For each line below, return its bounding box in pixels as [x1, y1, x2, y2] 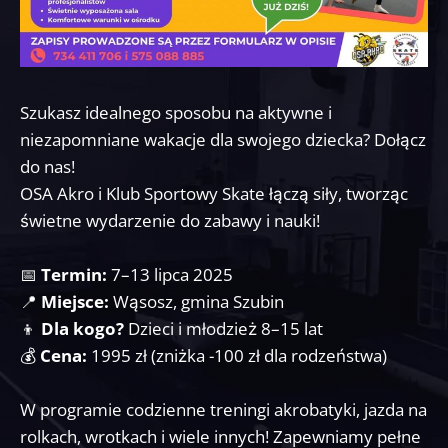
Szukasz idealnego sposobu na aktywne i [20, 101, 332, 124]
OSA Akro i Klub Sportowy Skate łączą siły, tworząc [20, 182, 408, 205]
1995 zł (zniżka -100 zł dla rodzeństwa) [91, 344, 387, 367]
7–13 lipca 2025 [107, 263, 233, 286]
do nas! [20, 155, 75, 178]
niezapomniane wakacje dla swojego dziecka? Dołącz [20, 128, 426, 151]
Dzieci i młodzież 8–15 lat [124, 317, 323, 340]
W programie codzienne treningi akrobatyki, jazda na [20, 398, 427, 421]
